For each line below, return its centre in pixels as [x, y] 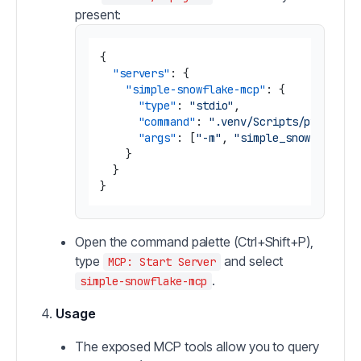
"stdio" [212, 106]
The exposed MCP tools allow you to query [197, 346]
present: [98, 15]
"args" [158, 138]
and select [252, 261]
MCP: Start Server [162, 262]
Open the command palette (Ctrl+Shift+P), [194, 242]
